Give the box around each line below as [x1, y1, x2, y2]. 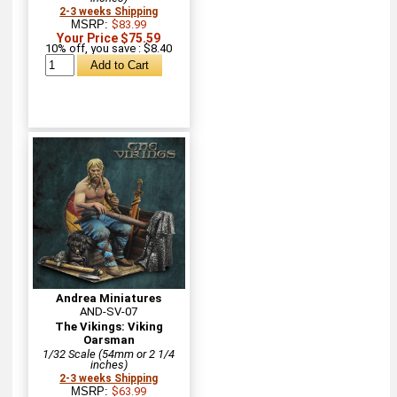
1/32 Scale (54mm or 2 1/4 [43, 347, 175, 362]
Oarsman [82, 333, 135, 347]
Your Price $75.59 [57, 30, 161, 45]
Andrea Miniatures [56, 292, 162, 306]
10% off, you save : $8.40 [45, 41, 173, 55]
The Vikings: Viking [54, 320, 163, 334]
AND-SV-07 [80, 305, 138, 319]
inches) [90, 358, 128, 372]
